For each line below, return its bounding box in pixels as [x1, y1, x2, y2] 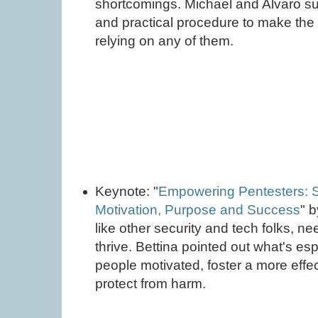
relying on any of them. [95, 33, 234, 48]
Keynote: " [95, 183, 159, 199]
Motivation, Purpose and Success [95, 202, 301, 217]
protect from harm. [95, 275, 207, 291]
